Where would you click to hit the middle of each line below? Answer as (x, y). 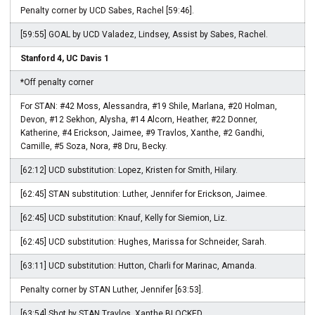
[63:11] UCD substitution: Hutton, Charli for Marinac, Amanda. (139, 266)
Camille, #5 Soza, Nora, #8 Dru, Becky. (94, 146)
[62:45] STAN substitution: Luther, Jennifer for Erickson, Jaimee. (144, 194)
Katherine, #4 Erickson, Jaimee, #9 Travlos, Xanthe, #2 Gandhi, (142, 133)
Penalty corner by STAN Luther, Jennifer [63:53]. (112, 290)
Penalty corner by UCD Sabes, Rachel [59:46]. (107, 11)
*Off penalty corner (57, 82)
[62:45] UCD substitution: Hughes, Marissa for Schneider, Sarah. (143, 242)
